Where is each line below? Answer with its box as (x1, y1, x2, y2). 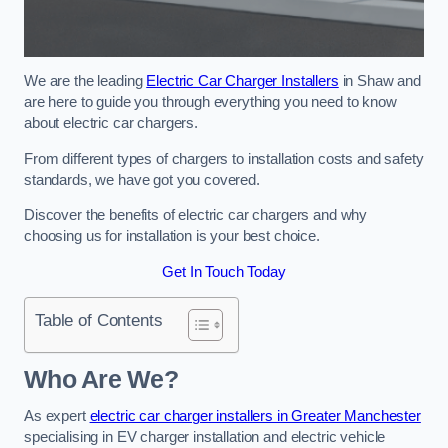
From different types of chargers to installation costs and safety (24, 150, 424, 167)
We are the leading (24, 73, 147, 90)
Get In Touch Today (162, 263, 286, 280)
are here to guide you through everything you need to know (24, 94, 397, 111)
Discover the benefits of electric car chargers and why (24, 207, 368, 224)
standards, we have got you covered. (24, 171, 260, 188)
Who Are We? (24, 365, 178, 393)
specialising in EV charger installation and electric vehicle (24, 429, 386, 446)
